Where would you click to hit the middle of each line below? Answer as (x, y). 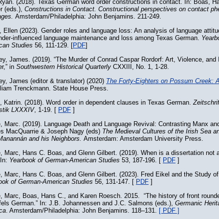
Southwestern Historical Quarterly (64, 67)
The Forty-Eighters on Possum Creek (159, 81)
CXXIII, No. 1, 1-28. (140, 67)
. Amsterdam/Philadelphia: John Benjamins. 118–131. (82, 210)
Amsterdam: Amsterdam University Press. (142, 139)
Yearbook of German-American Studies (65, 160)
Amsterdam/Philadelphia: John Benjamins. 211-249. (88, 16)
